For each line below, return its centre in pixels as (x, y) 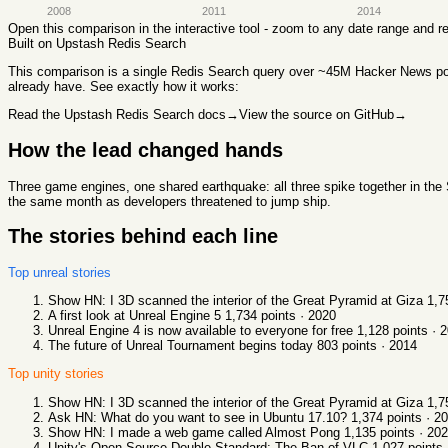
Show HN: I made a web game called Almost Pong (194, 432)
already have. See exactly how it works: (123, 87)
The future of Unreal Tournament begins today (180, 346)
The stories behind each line (143, 236)
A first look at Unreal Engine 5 (134, 316)
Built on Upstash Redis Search (97, 43)
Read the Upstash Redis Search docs (117, 115)
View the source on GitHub (316, 115)
